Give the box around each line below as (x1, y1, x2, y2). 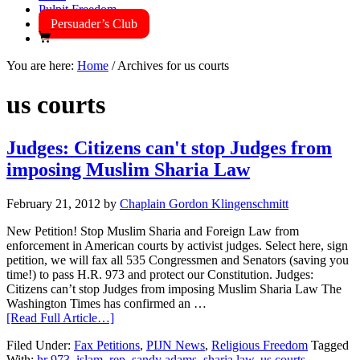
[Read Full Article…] (6, 310, 114, 325)
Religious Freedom (211, 337, 308, 352)
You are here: (6, 58, 77, 72)
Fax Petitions (74, 337, 140, 352)
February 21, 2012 (6, 196, 100, 211)
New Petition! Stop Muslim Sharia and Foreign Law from (6, 223, 299, 238)
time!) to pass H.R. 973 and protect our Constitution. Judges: (6, 267, 313, 281)
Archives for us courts (115, 58, 229, 72)
